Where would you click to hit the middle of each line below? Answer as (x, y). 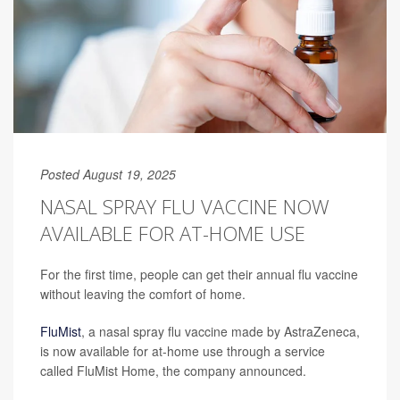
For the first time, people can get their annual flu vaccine (199, 275)
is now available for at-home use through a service (183, 351)
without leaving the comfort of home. (143, 294)
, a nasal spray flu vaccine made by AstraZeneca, (221, 332)
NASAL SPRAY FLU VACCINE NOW (185, 207)
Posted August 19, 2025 (108, 175)
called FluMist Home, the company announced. (173, 371)
